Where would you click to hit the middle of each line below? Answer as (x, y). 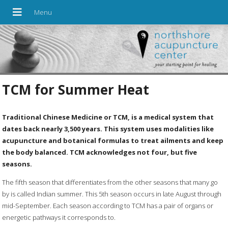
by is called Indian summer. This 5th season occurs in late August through (112, 194)
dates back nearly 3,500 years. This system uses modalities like (108, 129)
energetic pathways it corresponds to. (59, 217)
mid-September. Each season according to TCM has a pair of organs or (108, 205)
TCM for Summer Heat (76, 89)
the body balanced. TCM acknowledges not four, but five (100, 152)
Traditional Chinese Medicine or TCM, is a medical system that (108, 117)
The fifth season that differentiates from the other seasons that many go (110, 182)
